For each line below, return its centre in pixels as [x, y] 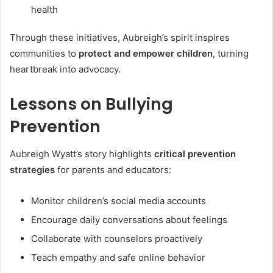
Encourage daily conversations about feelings [129, 219]
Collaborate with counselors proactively [117, 238]
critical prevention [195, 154]
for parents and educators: [113, 169]
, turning [231, 54]
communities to [44, 54]
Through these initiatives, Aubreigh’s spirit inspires [120, 38]
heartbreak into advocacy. [65, 69]
